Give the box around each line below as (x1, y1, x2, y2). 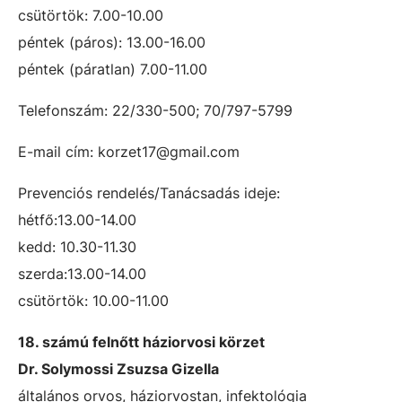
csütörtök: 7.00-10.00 (18, 6, 163, 24)
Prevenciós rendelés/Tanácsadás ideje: (18, 184, 280, 202)
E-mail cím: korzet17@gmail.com (18, 143, 240, 161)
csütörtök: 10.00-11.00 (18, 292, 169, 310)
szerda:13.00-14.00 (18, 265, 146, 283)
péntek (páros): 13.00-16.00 (18, 33, 205, 51)
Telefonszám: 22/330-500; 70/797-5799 (18, 101, 293, 119)
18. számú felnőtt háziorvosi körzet (18, 333, 265, 351)
